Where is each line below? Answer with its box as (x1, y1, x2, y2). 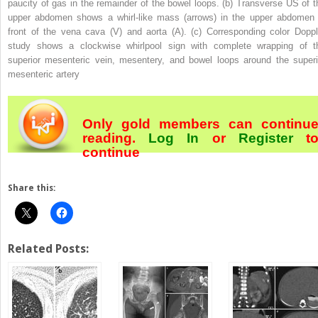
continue (82, 144, 140, 160)
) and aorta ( (119, 26, 175, 37)
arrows (187, 11, 214, 23)
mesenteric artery (8, 68, 79, 79)
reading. (82, 130, 149, 146)
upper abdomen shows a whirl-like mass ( (8, 11, 187, 23)
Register (225, 130, 307, 146)
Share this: (8, 182, 55, 193)
